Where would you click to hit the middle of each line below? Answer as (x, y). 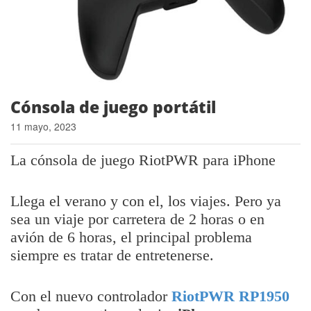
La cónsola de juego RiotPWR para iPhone (143, 160)
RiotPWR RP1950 (230, 296)
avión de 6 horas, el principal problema (131, 237)
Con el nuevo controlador (91, 296)
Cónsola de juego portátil (113, 107)
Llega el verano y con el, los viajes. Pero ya (146, 201)
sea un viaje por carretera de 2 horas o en (137, 219)
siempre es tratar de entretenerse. (112, 255)
